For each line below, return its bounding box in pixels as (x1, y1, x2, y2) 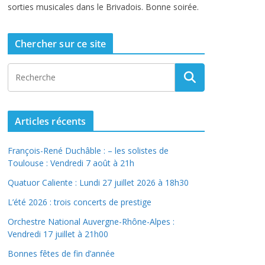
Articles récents (15, 115, 86, 128)
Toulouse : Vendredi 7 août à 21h (8, 157, 134, 169)
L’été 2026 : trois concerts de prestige (8, 196, 151, 208)
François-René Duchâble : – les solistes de (8, 145, 169, 156)
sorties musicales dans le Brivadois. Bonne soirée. (8, 1, 199, 12)
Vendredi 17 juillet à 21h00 (8, 228, 108, 240)
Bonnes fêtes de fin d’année (8, 248, 115, 259)
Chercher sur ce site (15, 37, 106, 50)
